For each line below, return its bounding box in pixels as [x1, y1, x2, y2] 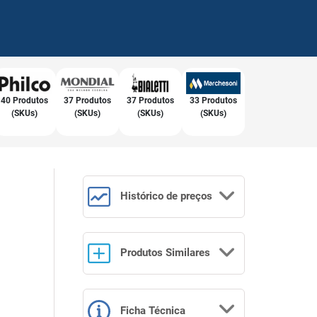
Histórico [117, 189, 166, 202]
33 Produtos [189, 95, 237, 105]
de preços [166, 189, 212, 202]
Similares [163, 246, 210, 260]
